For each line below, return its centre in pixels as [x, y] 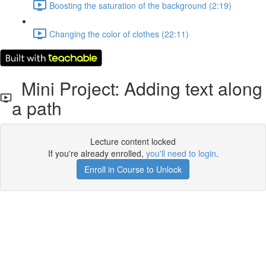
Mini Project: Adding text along [137, 88]
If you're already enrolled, [97, 153]
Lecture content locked [133, 141]
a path [37, 108]
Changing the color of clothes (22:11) [119, 34]
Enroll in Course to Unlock [133, 169]
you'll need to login [181, 153]
